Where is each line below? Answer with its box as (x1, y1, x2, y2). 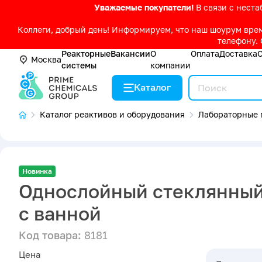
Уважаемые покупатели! (94, 3, 196, 13)
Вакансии (111, 49, 150, 59)
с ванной (19, 202, 101, 225)
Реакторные (61, 49, 111, 59)
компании (150, 60, 191, 71)
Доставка (219, 49, 257, 59)
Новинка (22, 167, 52, 176)
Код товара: (19, 229, 81, 242)
